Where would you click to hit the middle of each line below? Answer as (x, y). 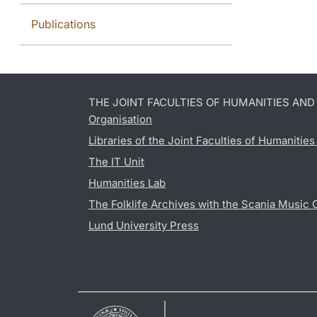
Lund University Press (144, 225)
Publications (63, 24)
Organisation (120, 119)
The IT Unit (116, 161)
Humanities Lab (127, 183)
